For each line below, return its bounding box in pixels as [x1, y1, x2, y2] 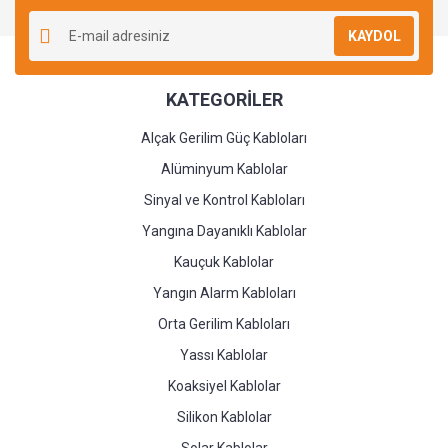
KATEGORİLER [165, 89, 283, 110]
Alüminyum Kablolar [160, 161, 288, 177]
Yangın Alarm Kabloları [152, 285, 296, 301]
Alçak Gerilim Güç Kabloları [141, 130, 307, 146]
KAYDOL [347, 27, 401, 44]
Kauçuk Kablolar [174, 254, 274, 270]
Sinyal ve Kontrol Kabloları [143, 192, 305, 208]
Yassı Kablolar [180, 347, 268, 363]
